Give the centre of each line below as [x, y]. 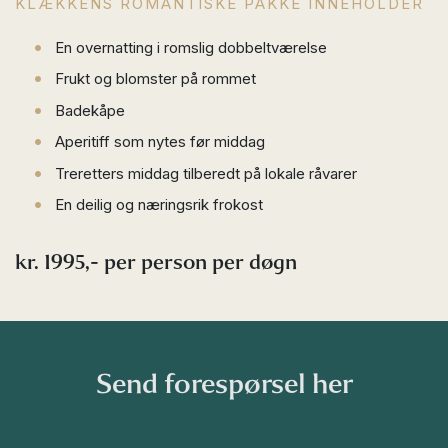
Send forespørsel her [224, 384]
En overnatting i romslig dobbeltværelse [191, 47]
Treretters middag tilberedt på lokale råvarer [206, 173]
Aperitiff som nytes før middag [160, 141]
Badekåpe [90, 110]
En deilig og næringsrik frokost [159, 204]
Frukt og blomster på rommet [155, 78]
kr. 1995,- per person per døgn [158, 262]
